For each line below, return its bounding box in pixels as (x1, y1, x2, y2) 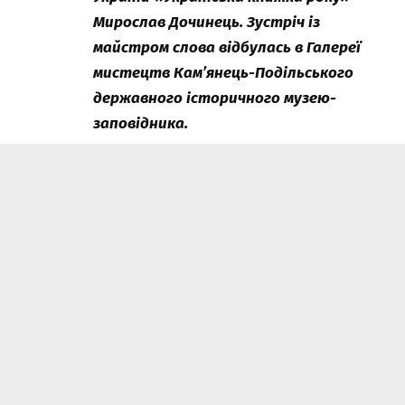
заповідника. (93, 114, 188, 134)
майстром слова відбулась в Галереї (93, 38, 361, 58)
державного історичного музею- (93, 89, 336, 108)
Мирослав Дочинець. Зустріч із (93, 13, 320, 33)
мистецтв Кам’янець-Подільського (93, 63, 353, 83)
